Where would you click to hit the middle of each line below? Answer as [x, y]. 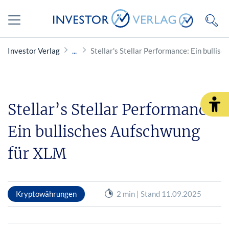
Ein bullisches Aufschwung [104, 132]
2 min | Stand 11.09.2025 [159, 193]
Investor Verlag [34, 51]
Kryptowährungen [46, 193]
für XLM [37, 154]
